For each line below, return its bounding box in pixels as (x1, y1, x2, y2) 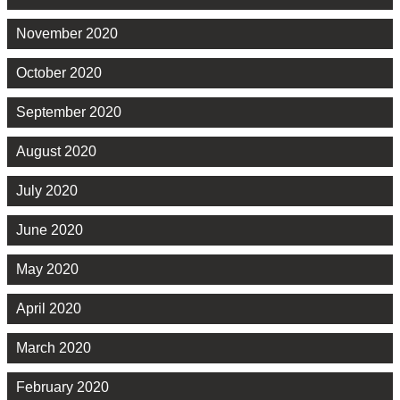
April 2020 (16, 300, 81, 316)
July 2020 (16, 182, 78, 198)
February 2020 (16, 379, 109, 395)
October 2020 (16, 64, 102, 80)
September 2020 (16, 104, 121, 120)
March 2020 (16, 339, 91, 355)
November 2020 (16, 25, 118, 41)
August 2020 (16, 143, 96, 159)
